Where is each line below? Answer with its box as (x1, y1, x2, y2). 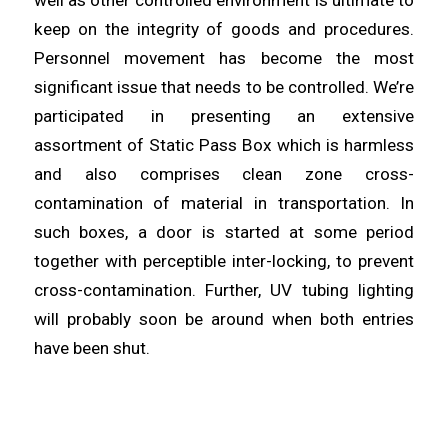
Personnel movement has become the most (33, 48, 415, 69)
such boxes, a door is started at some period (33, 222, 415, 243)
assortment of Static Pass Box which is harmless (33, 135, 415, 156)
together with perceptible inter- (33, 251, 273, 272)
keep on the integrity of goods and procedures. (33, 19, 415, 40)
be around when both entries (184, 309, 415, 330)
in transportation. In (253, 193, 415, 214)
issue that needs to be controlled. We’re (116, 77, 415, 98)
